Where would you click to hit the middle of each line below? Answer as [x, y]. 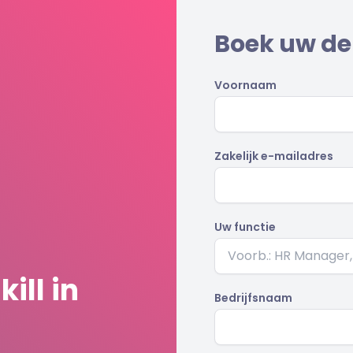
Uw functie [245, 227]
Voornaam [245, 85]
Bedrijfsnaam [253, 298]
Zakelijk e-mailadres [274, 156]
